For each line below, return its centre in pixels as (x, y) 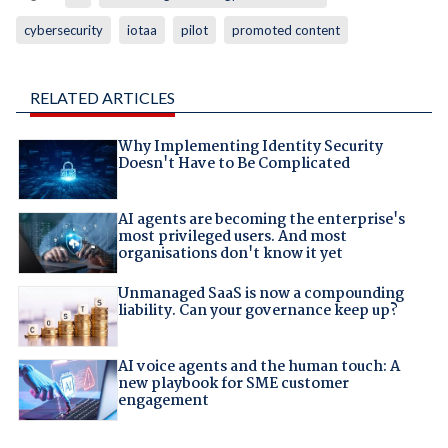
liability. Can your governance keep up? (257, 310)
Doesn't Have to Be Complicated (233, 163)
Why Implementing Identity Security (250, 146)
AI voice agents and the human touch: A (258, 367)
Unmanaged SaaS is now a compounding (260, 293)
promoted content (285, 29)
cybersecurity (63, 29)
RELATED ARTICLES (102, 97)
